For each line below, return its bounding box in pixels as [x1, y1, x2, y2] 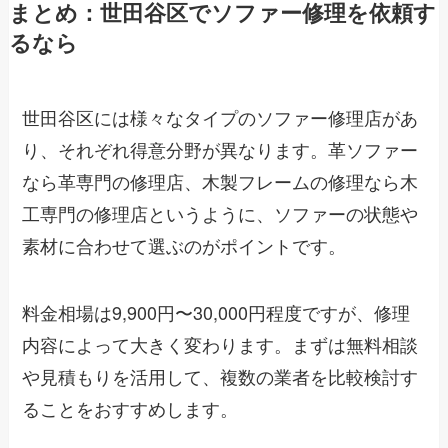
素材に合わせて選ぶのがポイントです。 [22, 231, 347, 258]
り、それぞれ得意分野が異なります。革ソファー [22, 135, 419, 162]
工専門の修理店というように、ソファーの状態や [22, 199, 419, 226]
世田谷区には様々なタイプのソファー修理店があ [22, 103, 419, 130]
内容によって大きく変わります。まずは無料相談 [22, 331, 419, 358]
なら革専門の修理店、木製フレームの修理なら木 [22, 167, 419, 194]
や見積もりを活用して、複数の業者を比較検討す [22, 363, 419, 390]
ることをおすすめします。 [22, 395, 239, 422]
